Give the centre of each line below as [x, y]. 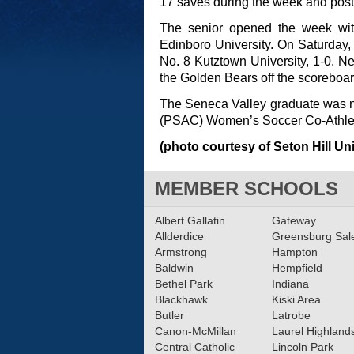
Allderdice [179, 236]
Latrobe [291, 315]
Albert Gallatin [190, 220]
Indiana [290, 284]
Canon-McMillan [196, 331]
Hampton [294, 252]
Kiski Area [296, 299]
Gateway [294, 220]
